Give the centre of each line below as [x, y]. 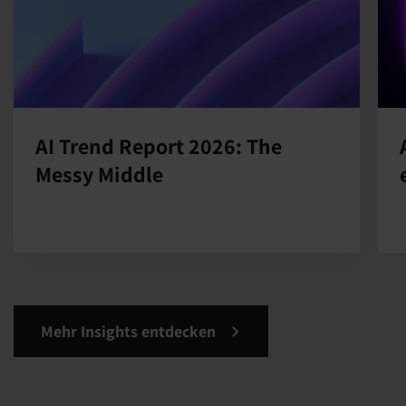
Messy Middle [99, 174]
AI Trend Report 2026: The [159, 146]
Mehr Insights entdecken [128, 331]
